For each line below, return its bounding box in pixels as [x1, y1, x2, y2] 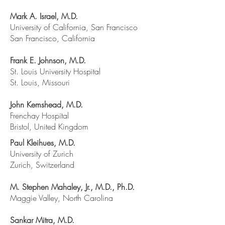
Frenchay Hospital [10, 110, 69, 121]
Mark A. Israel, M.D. [10, 11, 78, 22]
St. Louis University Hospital [10, 66, 100, 77]
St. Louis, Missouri [10, 77, 70, 88]
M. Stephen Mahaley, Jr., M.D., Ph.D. [10, 181, 135, 192]
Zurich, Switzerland [10, 159, 74, 170]
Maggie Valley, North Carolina [10, 192, 113, 203]
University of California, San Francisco [10, 22, 138, 33]
